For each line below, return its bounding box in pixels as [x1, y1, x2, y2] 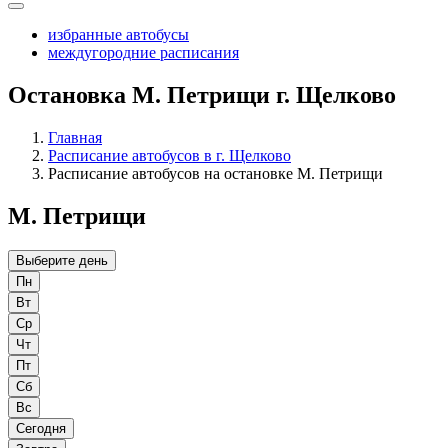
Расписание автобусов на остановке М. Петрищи [48, 165, 383, 183]
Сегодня [16, 421, 66, 437]
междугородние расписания [48, 44, 239, 62]
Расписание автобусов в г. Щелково [48, 147, 291, 165]
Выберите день [16, 253, 108, 269]
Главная [48, 129, 102, 147]
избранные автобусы [48, 26, 189, 44]
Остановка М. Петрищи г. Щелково [8, 82, 396, 109]
